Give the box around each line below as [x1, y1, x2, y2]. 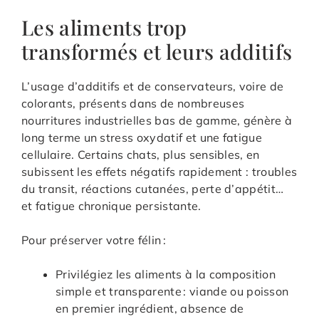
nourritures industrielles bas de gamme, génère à [21, 113, 293, 127]
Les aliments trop [21, 13, 187, 41]
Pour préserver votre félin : [21, 232, 166, 247]
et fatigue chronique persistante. [21, 198, 202, 213]
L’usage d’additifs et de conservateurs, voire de [21, 78, 284, 93]
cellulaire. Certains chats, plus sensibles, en [21, 147, 260, 162]
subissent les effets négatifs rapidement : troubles [21, 164, 298, 179]
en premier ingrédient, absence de [56, 300, 244, 315]
